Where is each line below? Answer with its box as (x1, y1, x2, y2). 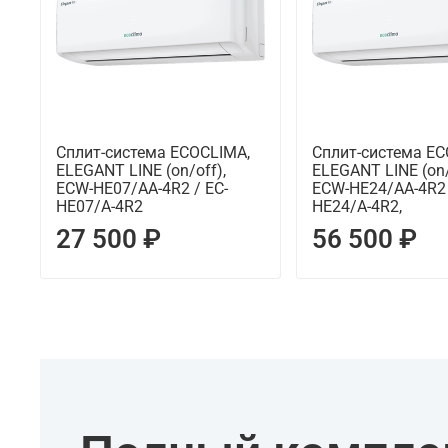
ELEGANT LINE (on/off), (56, 161, 227, 181)
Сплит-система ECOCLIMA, (56, 143, 251, 163)
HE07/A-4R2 (56, 197, 144, 217)
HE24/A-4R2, (311, 197, 402, 217)
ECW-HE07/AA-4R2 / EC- (56, 179, 229, 199)
